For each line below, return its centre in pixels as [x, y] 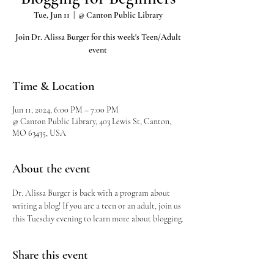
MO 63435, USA [39, 133]
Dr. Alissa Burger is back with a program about [92, 193]
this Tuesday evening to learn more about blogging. [98, 219]
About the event [51, 169]
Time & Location [53, 86]
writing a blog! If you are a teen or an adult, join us [98, 206]
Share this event [50, 255]
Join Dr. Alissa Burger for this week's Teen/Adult [98, 37]
